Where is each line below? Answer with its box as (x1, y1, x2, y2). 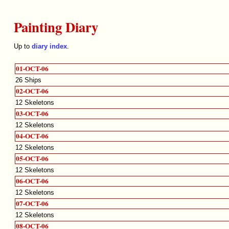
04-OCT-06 (16, 131, 49, 142)
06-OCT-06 (16, 176, 49, 187)
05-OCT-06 (16, 153, 49, 164)
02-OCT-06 (16, 86, 49, 97)
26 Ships (15, 76, 42, 84)
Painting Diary (13, 17, 98, 37)
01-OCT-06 (16, 63, 49, 74)
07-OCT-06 (16, 198, 49, 209)
